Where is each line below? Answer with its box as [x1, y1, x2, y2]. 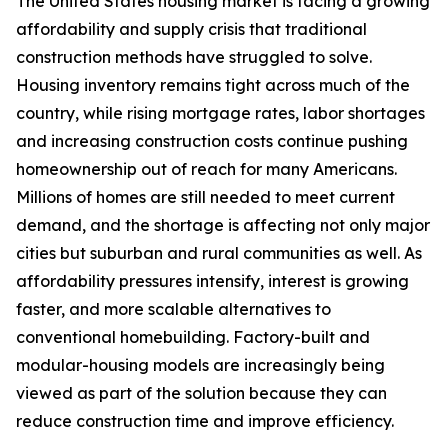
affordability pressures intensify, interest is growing [16, 271, 409, 291]
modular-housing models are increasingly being [16, 355, 385, 375]
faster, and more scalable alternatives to [16, 299, 331, 319]
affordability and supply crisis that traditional [16, 19, 367, 39]
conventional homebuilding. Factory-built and [16, 327, 370, 347]
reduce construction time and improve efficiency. [16, 411, 394, 431]
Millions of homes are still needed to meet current [16, 187, 395, 207]
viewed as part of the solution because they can [16, 383, 387, 403]
